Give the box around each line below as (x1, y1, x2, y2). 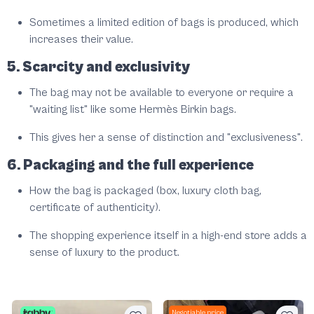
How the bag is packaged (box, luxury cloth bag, (29, 184, 261, 198)
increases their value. (29, 33, 133, 46)
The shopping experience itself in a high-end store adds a (29, 229, 307, 243)
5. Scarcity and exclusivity (7, 59, 190, 76)
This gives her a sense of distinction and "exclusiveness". (29, 131, 303, 144)
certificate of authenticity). (29, 201, 161, 214)
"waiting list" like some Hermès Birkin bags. (29, 103, 236, 116)
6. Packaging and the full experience (7, 157, 254, 175)
